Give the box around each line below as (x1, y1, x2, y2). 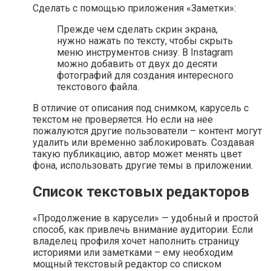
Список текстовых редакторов (33, 183, 249, 200)
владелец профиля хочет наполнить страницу (33, 235, 240, 247)
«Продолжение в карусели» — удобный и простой (33, 212, 258, 224)
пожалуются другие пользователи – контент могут (33, 125, 262, 137)
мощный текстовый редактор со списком (33, 258, 221, 270)
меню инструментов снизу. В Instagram (57, 47, 233, 58)
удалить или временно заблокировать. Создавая (33, 137, 254, 148)
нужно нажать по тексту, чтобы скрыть (57, 35, 233, 47)
